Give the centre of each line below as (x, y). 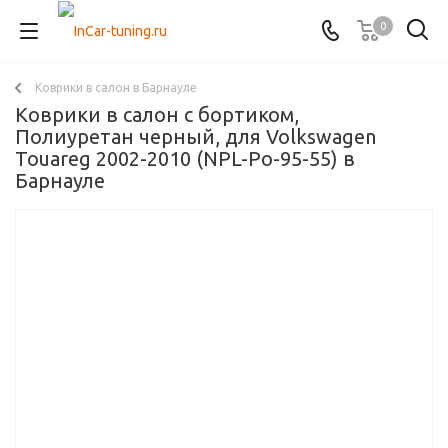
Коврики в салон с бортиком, (157, 114)
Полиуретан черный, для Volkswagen (195, 136)
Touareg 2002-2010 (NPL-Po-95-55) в (185, 158)
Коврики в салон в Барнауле (116, 87)
